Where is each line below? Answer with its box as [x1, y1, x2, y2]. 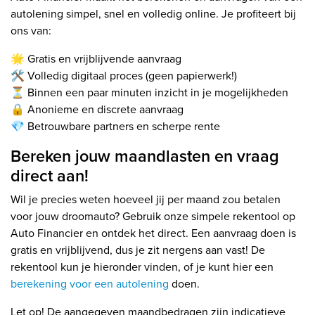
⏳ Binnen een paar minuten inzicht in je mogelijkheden [11, 84, 288, 101]
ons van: [11, 22, 51, 39]
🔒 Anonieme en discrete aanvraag [11, 101, 184, 117]
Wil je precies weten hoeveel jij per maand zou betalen [11, 191, 281, 207]
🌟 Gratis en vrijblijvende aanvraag [11, 50, 181, 67]
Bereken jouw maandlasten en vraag [11, 143, 279, 168]
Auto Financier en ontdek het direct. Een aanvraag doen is [11, 224, 296, 241]
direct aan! [11, 163, 89, 188]
